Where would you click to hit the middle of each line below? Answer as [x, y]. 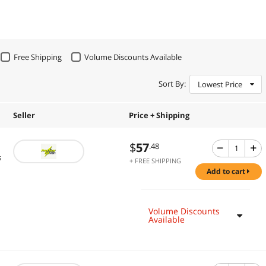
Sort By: [172, 84]
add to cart [229, 171]
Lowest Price [220, 84]
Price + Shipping [159, 115]
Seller [24, 115]
